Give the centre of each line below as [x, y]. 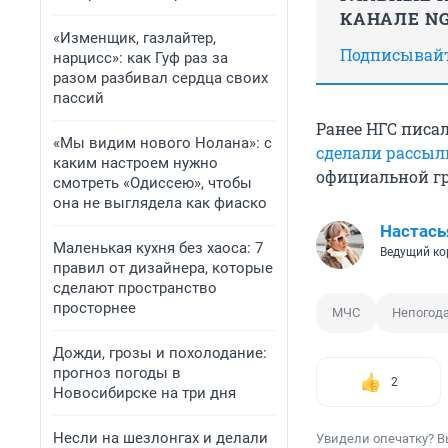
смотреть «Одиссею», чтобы [152, 183]
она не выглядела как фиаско [160, 203]
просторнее [94, 308]
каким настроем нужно [135, 163]
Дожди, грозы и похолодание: [160, 353]
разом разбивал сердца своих [160, 78]
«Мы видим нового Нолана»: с [162, 143]
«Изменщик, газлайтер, [134, 38]
